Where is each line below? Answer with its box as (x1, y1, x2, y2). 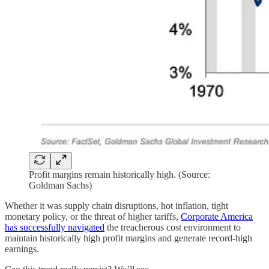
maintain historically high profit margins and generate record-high (5, 233, 252, 244)
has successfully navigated (5, 222, 104, 233)
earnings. (5, 244, 39, 255)
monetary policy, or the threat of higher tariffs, (5, 211, 181, 222)
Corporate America (181, 211, 253, 222)
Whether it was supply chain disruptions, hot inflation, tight (5, 201, 228, 211)
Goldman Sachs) (29, 180, 92, 191)
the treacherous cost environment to (104, 222, 241, 233)
